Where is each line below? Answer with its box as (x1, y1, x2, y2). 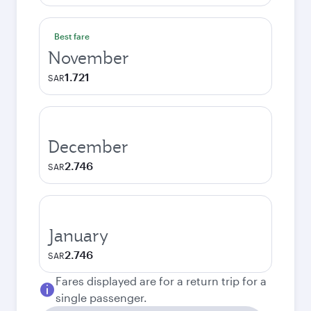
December (48, 135, 128, 158)
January (48, 224, 108, 246)
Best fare (54, 31, 90, 41)
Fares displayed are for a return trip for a (56, 274, 267, 287)
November (48, 47, 129, 69)
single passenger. (56, 291, 147, 304)
